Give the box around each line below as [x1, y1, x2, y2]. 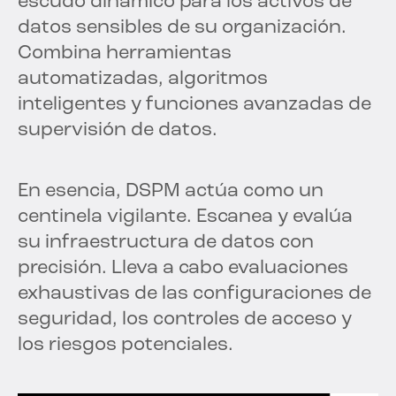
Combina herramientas [18, 43, 232, 65]
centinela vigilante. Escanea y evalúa [18, 207, 353, 228]
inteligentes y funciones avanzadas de [18, 95, 371, 116]
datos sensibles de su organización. [18, 18, 346, 39]
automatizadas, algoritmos [18, 69, 268, 90]
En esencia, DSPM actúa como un [18, 181, 324, 202]
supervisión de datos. [18, 120, 217, 141]
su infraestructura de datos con [18, 232, 314, 254]
